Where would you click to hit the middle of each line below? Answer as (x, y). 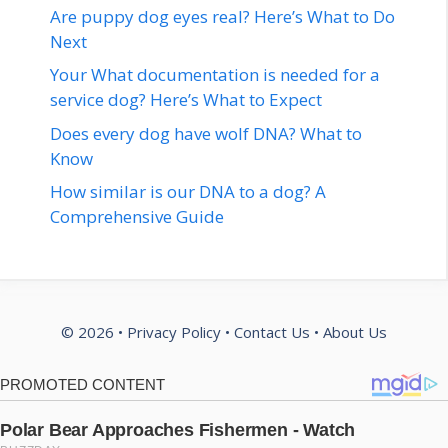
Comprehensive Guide (137, 217)
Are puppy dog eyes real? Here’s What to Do (222, 16)
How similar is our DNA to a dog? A (188, 192)
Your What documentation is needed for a (215, 75)
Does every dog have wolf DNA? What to (206, 133)
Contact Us (272, 332)
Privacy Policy (174, 332)
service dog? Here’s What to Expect (186, 100)
